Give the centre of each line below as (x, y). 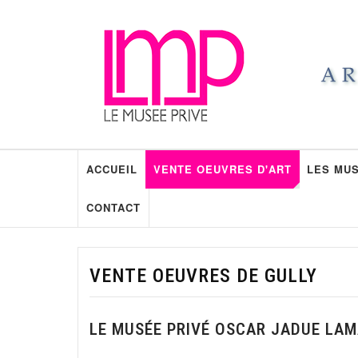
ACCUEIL (111, 169)
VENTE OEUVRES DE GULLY (203, 276)
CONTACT (113, 207)
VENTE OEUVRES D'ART (222, 169)
